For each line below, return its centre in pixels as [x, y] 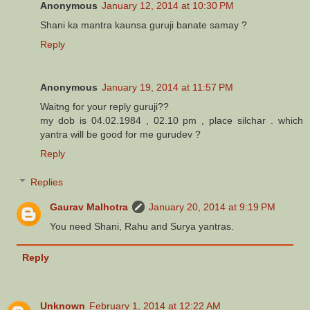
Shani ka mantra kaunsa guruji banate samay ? [144, 25]
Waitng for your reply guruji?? [104, 106]
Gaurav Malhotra [89, 207]
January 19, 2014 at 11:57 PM [167, 87]
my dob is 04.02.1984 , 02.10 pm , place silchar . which [172, 120]
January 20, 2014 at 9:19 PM [212, 207]
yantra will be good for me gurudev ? [120, 134]
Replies [47, 182]
